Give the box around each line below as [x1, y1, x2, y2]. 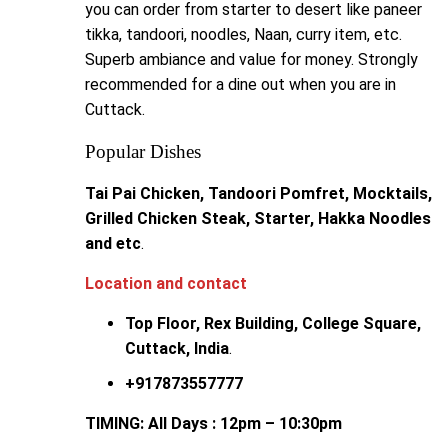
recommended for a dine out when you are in [85, 74, 396, 94]
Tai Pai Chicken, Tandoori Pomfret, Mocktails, [85, 183, 432, 203]
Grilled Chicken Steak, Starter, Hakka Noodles [85, 208, 431, 228]
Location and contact [85, 273, 247, 293]
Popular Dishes [85, 140, 201, 162]
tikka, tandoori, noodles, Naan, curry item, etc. [85, 24, 402, 44]
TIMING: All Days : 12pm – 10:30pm [85, 413, 342, 433]
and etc [85, 233, 141, 253]
